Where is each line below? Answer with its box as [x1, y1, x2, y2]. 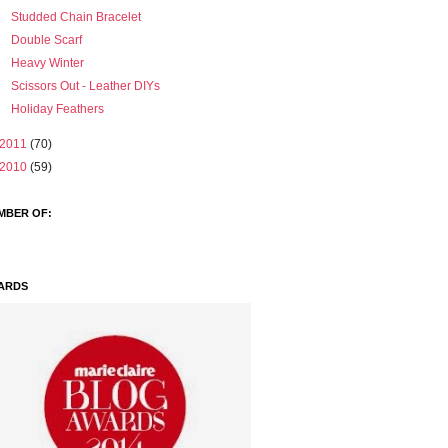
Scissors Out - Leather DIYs [10, 79, 160, 94]
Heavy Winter [10, 56, 84, 71]
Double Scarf [10, 33, 82, 48]
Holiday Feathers [10, 102, 104, 117]
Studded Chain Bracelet [10, 10, 141, 25]
